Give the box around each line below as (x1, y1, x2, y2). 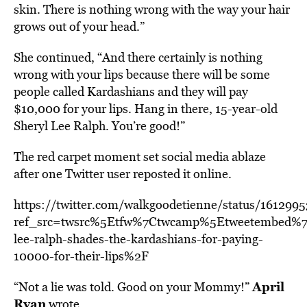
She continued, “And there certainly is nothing (14, 49, 262, 66)
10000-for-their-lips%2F (14, 247, 149, 265)
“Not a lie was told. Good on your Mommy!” (14, 278, 252, 295)
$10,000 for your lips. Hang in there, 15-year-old (14, 100, 278, 117)
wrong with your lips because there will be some (14, 66, 270, 83)
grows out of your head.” (14, 18, 145, 35)
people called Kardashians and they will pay (14, 83, 248, 100)
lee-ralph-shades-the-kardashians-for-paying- (14, 230, 263, 247)
